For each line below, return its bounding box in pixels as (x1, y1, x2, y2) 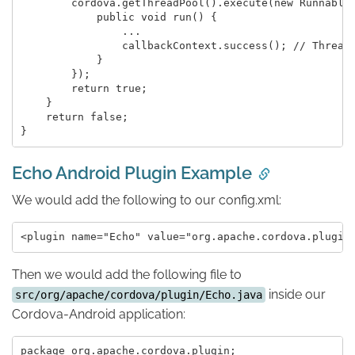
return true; (20, 82, 147, 95)
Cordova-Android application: (12, 306, 185, 322)
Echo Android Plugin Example (12, 162, 252, 183)
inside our (265, 286, 326, 302)
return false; (20, 111, 128, 124)
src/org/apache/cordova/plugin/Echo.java (15, 288, 262, 301)
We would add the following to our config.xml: (12, 192, 281, 208)
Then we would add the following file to (12, 266, 242, 282)
